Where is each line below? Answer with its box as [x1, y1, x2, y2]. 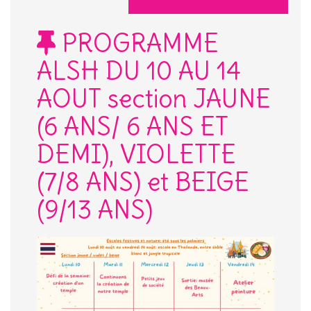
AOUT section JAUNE [37, 83, 271, 115]
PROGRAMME [56, 28, 219, 60]
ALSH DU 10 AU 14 [37, 56, 241, 87]
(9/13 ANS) [37, 194, 153, 226]
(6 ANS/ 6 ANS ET [37, 111, 228, 143]
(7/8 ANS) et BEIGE [37, 167, 249, 199]
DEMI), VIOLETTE [37, 139, 236, 171]
